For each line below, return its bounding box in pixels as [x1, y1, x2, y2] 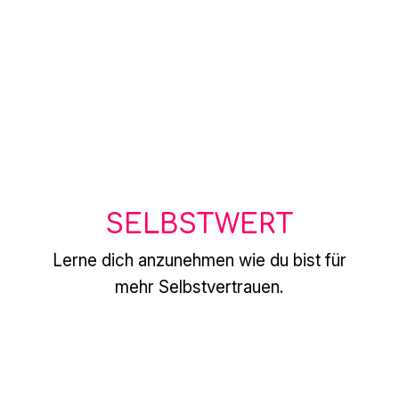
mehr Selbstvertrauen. [115, 276, 284, 297]
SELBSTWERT [104, 209, 294, 240]
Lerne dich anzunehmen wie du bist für [52, 249, 346, 271]
